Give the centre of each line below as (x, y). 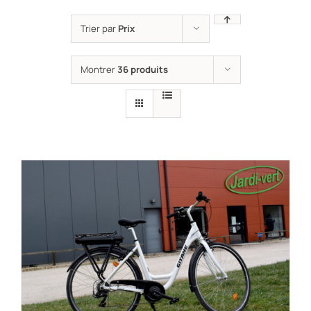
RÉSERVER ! (124, 78)
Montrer (99, 69)
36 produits (142, 69)
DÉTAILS (195, 78)
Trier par (99, 28)
